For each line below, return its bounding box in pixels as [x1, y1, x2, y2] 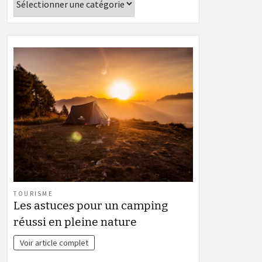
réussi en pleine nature [13, 215, 137, 229]
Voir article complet [20, 237, 89, 248]
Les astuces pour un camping [13, 199, 168, 213]
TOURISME [13, 189, 53, 198]
